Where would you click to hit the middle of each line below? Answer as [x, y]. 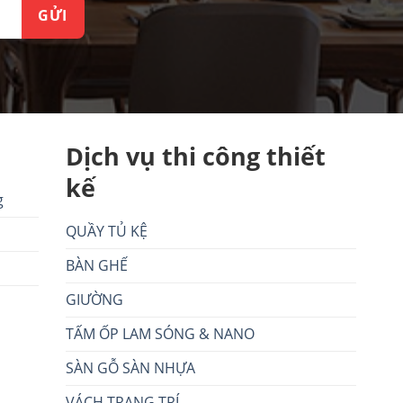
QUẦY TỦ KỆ [107, 232]
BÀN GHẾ [97, 266]
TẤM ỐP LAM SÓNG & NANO [161, 334]
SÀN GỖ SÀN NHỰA [131, 368]
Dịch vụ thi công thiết [196, 156]
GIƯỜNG [95, 300]
